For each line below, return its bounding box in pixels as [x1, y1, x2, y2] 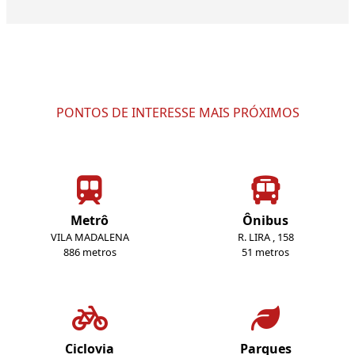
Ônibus [242, 212, 288, 230]
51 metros [242, 245, 289, 260]
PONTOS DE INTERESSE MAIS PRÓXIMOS [55, 104, 300, 122]
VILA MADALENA [50, 230, 129, 245]
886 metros [63, 245, 116, 260]
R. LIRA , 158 [237, 230, 294, 245]
